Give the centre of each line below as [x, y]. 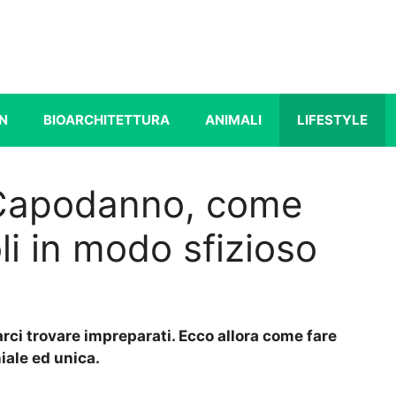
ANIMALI [233, 119]
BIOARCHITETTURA [107, 119]
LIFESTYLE [332, 119]
